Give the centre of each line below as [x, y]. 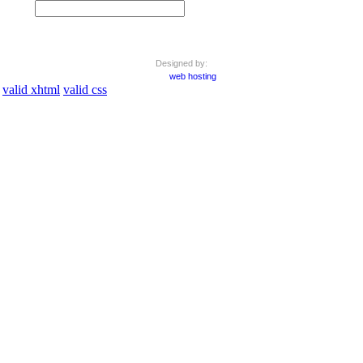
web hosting [193, 76]
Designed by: [181, 63]
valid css [85, 89]
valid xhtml [31, 89]
